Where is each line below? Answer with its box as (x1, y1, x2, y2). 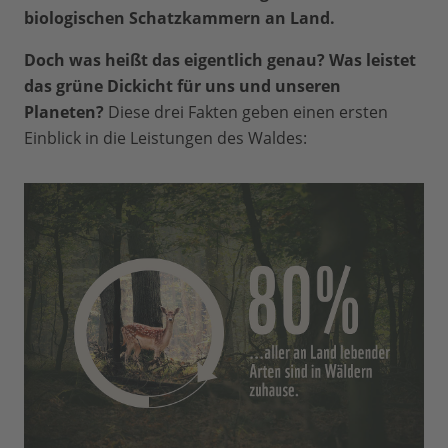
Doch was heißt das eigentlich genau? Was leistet (24, 48, 416, 71)
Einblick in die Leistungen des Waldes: (24, 126, 307, 149)
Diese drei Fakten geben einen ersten (108, 100, 388, 123)
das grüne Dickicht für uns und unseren (24, 74, 341, 97)
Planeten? (24, 100, 108, 123)
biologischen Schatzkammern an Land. (24, 6, 335, 29)
